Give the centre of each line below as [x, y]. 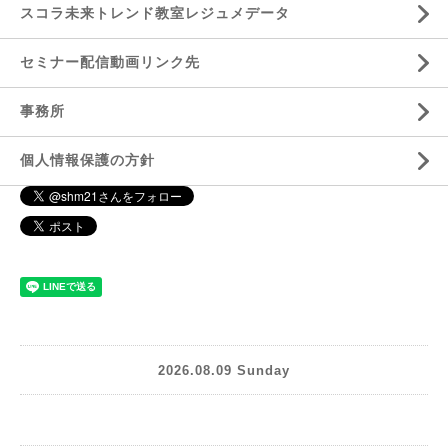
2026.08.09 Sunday [224, 370]
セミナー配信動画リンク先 [110, 62]
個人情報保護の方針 [87, 160]
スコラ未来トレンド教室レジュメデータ [155, 13]
